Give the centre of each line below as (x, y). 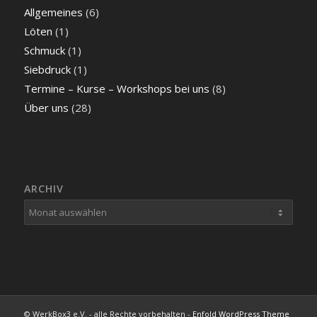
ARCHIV (44, 188)
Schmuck (44, 51)
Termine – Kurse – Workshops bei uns (116, 89)
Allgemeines (53, 12)
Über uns (46, 108)
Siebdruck (47, 70)
